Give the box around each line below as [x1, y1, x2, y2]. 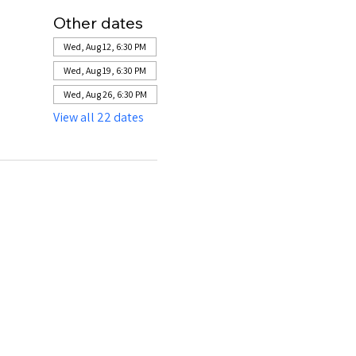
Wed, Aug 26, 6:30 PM [63, 87, 147, 100]
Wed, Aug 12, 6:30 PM [63, 40, 146, 52]
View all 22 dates [52, 108, 144, 126]
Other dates [52, 12, 143, 33]
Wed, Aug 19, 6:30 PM [63, 64, 146, 76]
